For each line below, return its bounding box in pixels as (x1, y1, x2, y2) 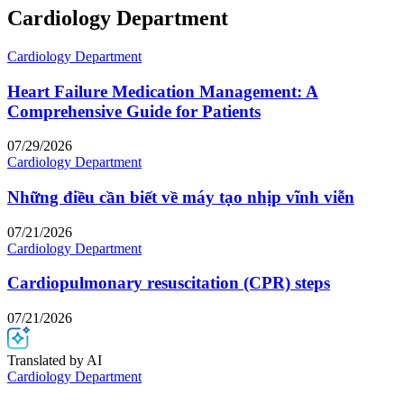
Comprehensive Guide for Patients (7, 101, 261, 121)
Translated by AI (7, 353, 102, 369)
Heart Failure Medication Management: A (7, 81, 318, 101)
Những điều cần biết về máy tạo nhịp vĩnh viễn (7, 187, 354, 207)
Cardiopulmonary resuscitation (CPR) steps (7, 273, 330, 293)
